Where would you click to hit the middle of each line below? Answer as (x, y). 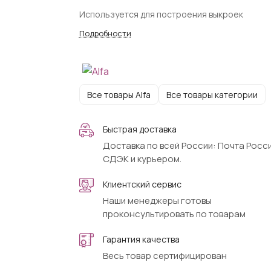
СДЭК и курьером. (142, 159)
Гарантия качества (141, 239)
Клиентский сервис (142, 184)
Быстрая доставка (139, 129)
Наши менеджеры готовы (157, 201)
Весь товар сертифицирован (165, 256)
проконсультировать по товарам (174, 214)
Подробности (105, 33)
